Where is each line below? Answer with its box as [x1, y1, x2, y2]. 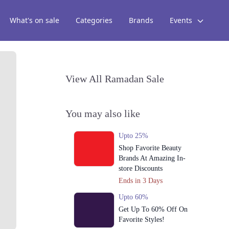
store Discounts [118, 165, 163, 172]
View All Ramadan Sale [65, 73, 164, 84]
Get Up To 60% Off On [118, 205, 188, 213]
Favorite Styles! [118, 216, 165, 223]
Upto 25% [118, 132, 148, 140]
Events [170, 15, 194, 25]
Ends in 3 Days [118, 177, 163, 185]
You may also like [65, 108, 140, 119]
